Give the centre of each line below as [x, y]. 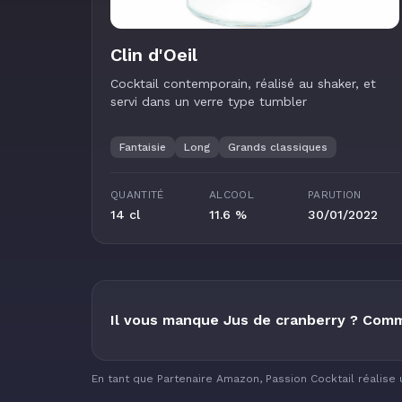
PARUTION [335, 195]
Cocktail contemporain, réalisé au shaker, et [243, 83]
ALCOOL [232, 195]
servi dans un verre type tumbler [209, 101]
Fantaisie [143, 147]
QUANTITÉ [137, 195]
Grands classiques [278, 147]
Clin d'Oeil [154, 54]
